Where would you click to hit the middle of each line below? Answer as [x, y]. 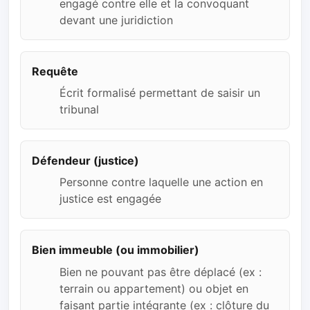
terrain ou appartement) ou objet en [154, 288]
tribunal [79, 110]
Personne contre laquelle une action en [161, 182]
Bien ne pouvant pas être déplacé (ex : [161, 272]
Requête [55, 71]
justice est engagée [110, 199]
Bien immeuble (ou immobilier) [116, 250]
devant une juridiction [116, 20]
